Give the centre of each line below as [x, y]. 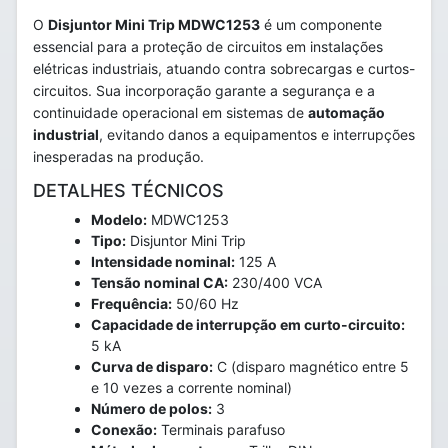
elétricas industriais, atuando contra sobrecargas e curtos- [224, 68]
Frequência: [131, 303]
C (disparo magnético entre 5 [311, 366]
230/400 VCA [275, 282]
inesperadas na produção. [118, 156]
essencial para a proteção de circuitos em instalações [208, 46]
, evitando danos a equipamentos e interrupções [257, 134]
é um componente [321, 24]
